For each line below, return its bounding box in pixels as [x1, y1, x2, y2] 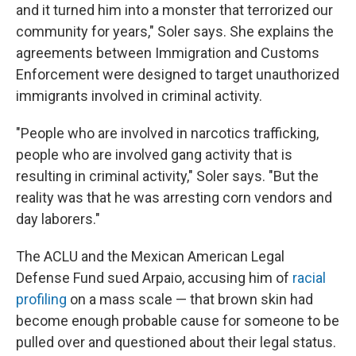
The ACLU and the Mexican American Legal [16, 248, 284, 265]
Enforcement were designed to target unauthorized [16, 66, 339, 83]
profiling [16, 291, 67, 308]
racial [292, 269, 326, 286]
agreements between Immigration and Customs [16, 44, 319, 61]
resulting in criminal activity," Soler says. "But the [16, 168, 319, 184]
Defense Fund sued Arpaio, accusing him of [16, 269, 292, 286]
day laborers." [16, 211, 100, 227]
